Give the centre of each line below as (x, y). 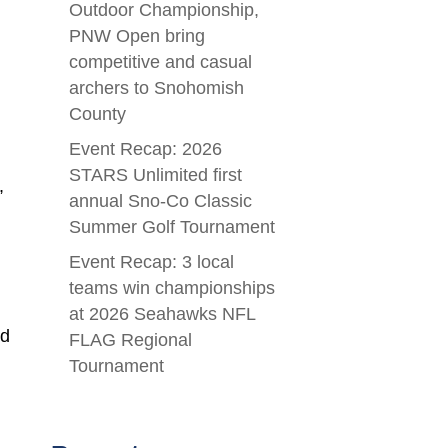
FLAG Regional (130, 340)
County (97, 114)
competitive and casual (160, 62)
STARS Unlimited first (155, 175)
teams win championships (171, 288)
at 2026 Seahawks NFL (161, 314)
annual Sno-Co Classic (160, 201)
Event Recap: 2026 (145, 149)
